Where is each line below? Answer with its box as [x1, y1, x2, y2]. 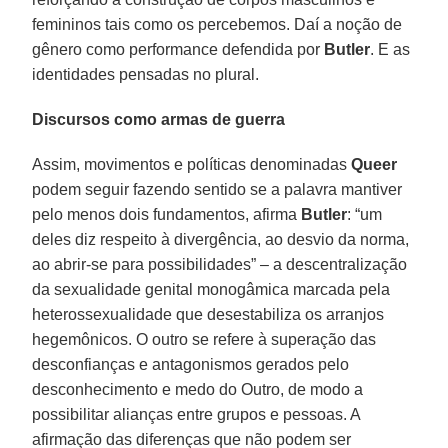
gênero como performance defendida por [32, 40, 325, 58]
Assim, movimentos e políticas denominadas [32, 155, 348, 173]
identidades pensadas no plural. [32, 65, 260, 83]
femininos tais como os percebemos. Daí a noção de [32, 15, 403, 33]
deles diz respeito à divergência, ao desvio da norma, [32, 230, 410, 248]
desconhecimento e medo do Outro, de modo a [32, 380, 364, 398]
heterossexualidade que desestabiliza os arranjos [32, 305, 385, 323]
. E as [370, 40, 411, 58]
